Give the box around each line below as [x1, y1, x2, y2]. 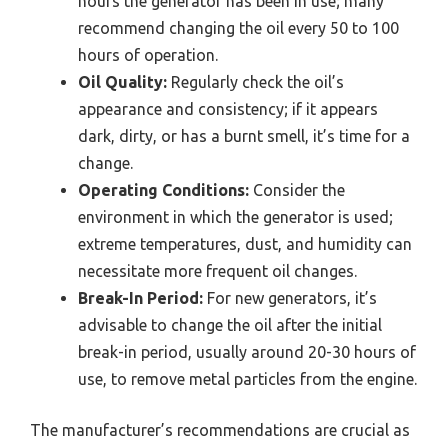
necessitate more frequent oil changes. [78, 262, 357, 280]
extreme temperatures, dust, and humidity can [78, 235, 412, 253]
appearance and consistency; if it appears [78, 100, 378, 118]
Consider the [249, 181, 345, 199]
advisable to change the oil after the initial [78, 316, 382, 334]
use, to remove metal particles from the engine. [78, 370, 417, 388]
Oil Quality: [78, 73, 167, 91]
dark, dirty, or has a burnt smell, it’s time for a [78, 127, 410, 145]
